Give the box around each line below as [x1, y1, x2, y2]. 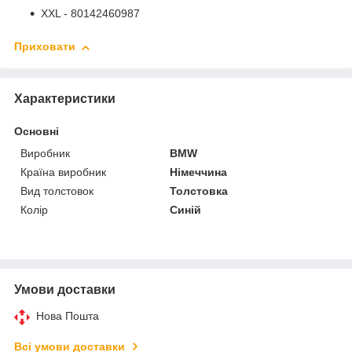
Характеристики [14, 91, 115, 105]
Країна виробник [20, 165, 106, 178]
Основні [14, 124, 59, 137]
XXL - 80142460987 [41, 7, 140, 20]
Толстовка [170, 184, 229, 197]
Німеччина [170, 165, 228, 178]
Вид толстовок [20, 184, 93, 197]
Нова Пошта [36, 309, 99, 322]
